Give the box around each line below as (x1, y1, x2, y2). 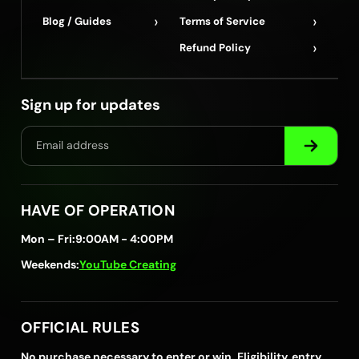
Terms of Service (179, 14, 265, 28)
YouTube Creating (79, 256, 176, 272)
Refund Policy (179, 40, 251, 54)
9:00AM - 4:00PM (75, 231, 173, 246)
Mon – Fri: (21, 231, 75, 246)
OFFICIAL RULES (21, 317, 139, 337)
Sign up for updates (21, 95, 160, 115)
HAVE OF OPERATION (21, 200, 175, 220)
